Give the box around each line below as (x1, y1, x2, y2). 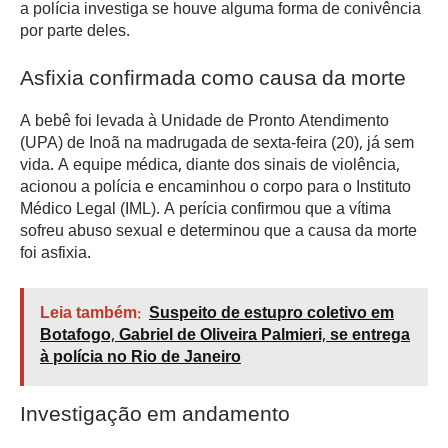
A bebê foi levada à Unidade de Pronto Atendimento (20, 108, 389, 136)
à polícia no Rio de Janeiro (40, 345, 241, 373)
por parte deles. (20, 18, 130, 46)
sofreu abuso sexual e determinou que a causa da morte (20, 218, 417, 246)
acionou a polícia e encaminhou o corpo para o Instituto (20, 174, 411, 202)
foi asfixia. (20, 240, 91, 268)
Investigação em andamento (20, 399, 290, 435)
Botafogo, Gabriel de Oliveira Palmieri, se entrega (40, 323, 410, 351)
